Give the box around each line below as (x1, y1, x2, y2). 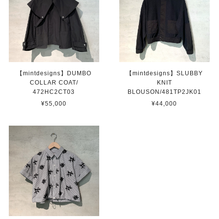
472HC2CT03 (33, 88, 75, 95)
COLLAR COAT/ (29, 79, 78, 86)
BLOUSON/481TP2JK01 (127, 88, 201, 95)
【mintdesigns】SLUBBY (126, 69, 203, 77)
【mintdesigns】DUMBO (16, 69, 91, 77)
